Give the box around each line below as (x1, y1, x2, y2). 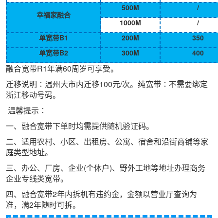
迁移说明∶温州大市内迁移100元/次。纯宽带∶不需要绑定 (6, 78, 208, 90)
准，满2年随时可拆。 (6, 199, 80, 210)
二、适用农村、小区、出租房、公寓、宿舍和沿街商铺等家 (6, 136, 208, 147)
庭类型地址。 (6, 146, 53, 158)
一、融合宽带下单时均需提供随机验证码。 (6, 120, 154, 131)
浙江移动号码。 (6, 89, 60, 100)
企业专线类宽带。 (6, 173, 68, 184)
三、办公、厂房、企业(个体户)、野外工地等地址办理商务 (6, 162, 205, 173)
